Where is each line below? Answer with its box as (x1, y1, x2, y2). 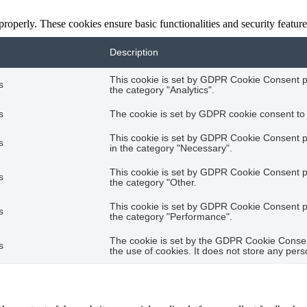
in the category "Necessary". (110, 143, 232, 154)
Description (110, 47, 158, 58)
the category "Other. (110, 177, 197, 188)
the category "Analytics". (110, 85, 214, 96)
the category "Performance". (110, 212, 232, 223)
